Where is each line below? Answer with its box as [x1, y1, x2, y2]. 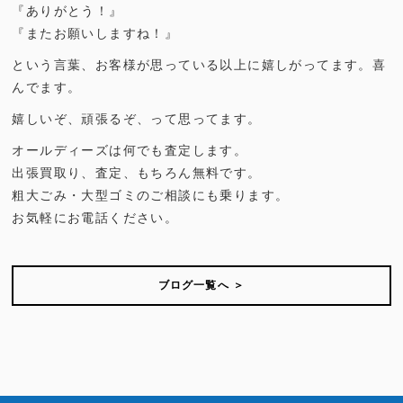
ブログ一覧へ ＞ [157, 279, 246, 292]
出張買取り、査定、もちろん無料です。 [12, 166, 262, 181]
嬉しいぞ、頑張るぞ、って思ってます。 [12, 112, 262, 127]
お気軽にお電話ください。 [12, 211, 179, 226]
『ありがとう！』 [12, 4, 123, 19]
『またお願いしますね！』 [12, 27, 179, 41]
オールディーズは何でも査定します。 [12, 144, 248, 158]
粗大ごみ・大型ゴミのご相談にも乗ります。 [12, 189, 290, 203]
